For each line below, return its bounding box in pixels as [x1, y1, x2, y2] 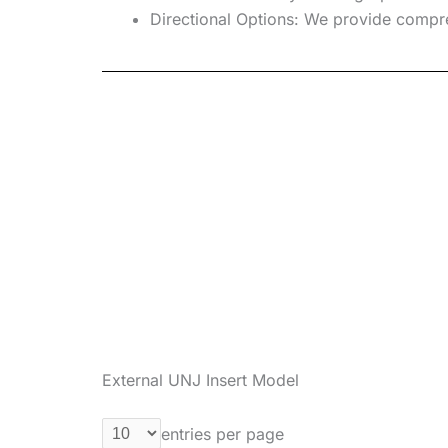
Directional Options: [150, 9, 299, 30]
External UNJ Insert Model [102, 370, 299, 391]
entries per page [161, 423, 284, 444]
